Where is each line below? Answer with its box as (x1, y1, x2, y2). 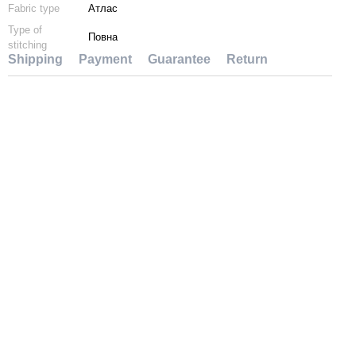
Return (226, 52, 268, 66)
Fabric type (8, 2, 60, 14)
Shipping (8, 52, 63, 66)
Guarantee (148, 52, 211, 66)
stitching (8, 39, 47, 51)
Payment (79, 52, 132, 66)
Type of (8, 24, 42, 36)
